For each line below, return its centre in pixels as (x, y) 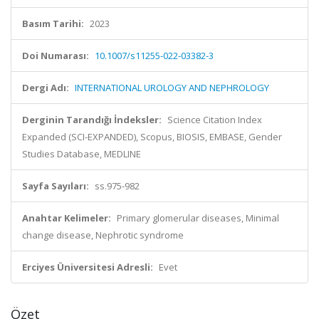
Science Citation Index (215, 120)
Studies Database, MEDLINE (82, 154)
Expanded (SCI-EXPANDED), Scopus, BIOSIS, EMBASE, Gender (152, 137)
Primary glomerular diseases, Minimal (198, 218)
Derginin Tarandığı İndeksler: (92, 120)
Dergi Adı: (46, 88)
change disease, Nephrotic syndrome (103, 235)
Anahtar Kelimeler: (67, 218)
